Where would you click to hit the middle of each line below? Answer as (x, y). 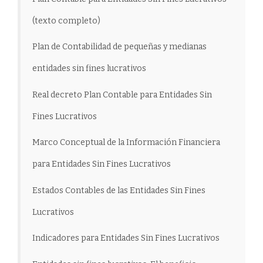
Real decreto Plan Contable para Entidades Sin (122, 95)
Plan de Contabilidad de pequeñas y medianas (119, 47)
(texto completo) (66, 21)
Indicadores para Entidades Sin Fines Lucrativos (126, 238)
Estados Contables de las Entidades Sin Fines (119, 190)
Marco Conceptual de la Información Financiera (126, 143)
